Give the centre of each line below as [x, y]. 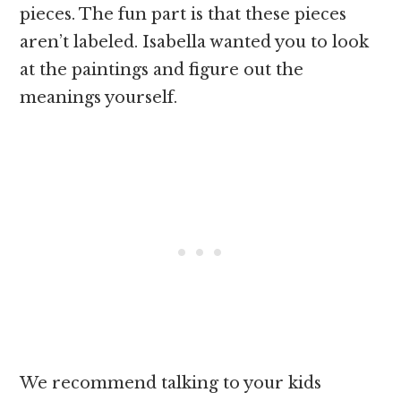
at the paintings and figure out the [162, 70]
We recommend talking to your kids [171, 384]
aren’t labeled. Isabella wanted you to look [195, 43]
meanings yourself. [101, 98]
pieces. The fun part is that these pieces [183, 15]
